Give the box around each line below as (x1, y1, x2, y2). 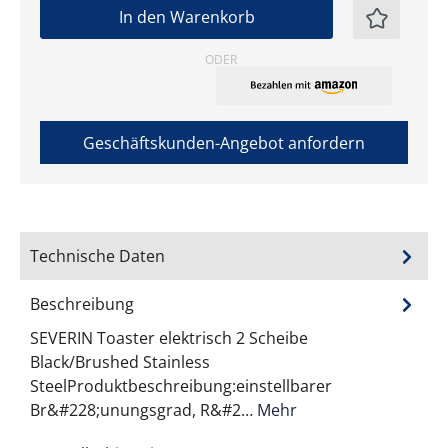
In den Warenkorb (118, 5, 255, 28)
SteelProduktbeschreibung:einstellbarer (30, 375, 332, 398)
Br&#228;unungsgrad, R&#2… (30, 399, 257, 422)
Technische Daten (30, 245, 165, 268)
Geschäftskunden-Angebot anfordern (83, 132, 365, 155)
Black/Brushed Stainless (30, 351, 210, 374)
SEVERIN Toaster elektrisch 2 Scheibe (30, 327, 308, 350)
